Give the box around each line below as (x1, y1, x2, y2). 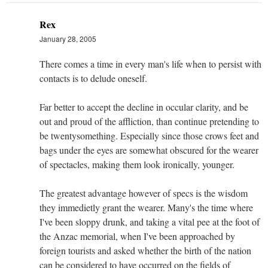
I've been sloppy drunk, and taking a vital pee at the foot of (39, 215, 260, 228)
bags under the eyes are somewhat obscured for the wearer (39, 143, 258, 156)
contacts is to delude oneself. (39, 71, 147, 84)
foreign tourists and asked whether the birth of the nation (39, 243, 251, 257)
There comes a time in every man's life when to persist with (39, 57, 261, 70)
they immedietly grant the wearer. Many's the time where (39, 200, 253, 214)
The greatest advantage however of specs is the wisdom (39, 186, 248, 199)
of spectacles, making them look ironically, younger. (39, 157, 234, 170)
